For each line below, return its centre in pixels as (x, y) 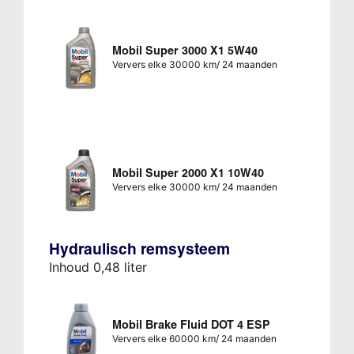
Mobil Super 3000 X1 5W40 (185, 51)
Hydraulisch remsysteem (139, 249)
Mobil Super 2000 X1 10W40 (188, 173)
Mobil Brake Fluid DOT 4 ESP (191, 325)
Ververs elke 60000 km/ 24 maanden (194, 339)
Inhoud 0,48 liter (98, 267)
